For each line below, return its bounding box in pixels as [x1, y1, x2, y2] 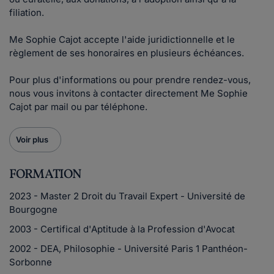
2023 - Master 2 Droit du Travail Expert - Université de [9, 190, 245, 202]
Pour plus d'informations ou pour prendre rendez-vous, [9, 74, 251, 86]
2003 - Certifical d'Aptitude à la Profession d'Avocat [9, 223, 235, 235]
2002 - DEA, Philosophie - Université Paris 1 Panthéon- [9, 243, 248, 254]
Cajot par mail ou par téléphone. [9, 101, 147, 113]
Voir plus [16, 135, 48, 144]
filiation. [9, 7, 44, 18]
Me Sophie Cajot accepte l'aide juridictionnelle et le [9, 34, 235, 45]
